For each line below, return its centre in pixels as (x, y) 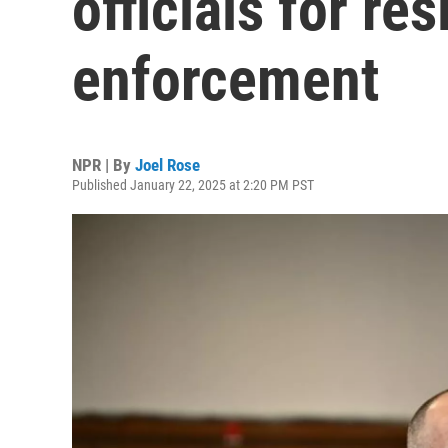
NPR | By (103, 165)
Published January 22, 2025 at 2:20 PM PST (193, 185)
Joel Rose (167, 165)
